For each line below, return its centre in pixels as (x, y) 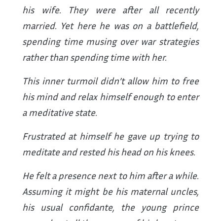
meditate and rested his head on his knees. (109, 152)
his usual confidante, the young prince (110, 207)
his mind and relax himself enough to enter (110, 97)
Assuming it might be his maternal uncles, (110, 191)
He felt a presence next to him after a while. (110, 176)
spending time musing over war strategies (110, 41)
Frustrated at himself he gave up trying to (110, 136)
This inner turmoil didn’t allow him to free (110, 81)
